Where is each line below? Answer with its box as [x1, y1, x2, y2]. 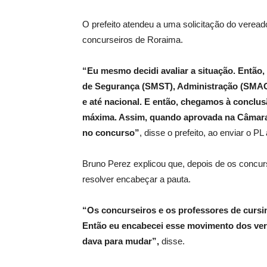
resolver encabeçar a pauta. [82, 174, 191, 185]
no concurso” [82, 128, 139, 138]
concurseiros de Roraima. [82, 35, 183, 45]
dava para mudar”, [82, 236, 159, 247]
